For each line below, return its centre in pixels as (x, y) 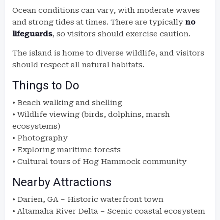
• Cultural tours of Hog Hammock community (99, 162)
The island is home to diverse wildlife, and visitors (108, 53)
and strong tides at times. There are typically (99, 22)
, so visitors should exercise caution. (121, 34)
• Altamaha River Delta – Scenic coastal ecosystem (109, 211)
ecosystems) (36, 126)
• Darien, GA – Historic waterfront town (88, 199)
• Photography (40, 138)
